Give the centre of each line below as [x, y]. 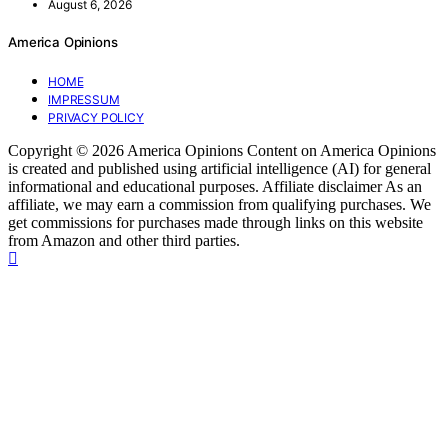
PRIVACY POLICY [96, 117]
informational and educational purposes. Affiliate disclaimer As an [215, 186]
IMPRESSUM [84, 99]
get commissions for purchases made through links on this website [215, 222]
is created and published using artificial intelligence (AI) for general [219, 168]
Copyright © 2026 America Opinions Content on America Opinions [222, 150]
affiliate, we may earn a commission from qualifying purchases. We [219, 204]
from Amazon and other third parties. [124, 240]
